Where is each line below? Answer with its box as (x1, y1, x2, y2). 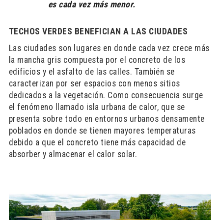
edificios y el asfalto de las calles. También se (8, 67, 175, 77)
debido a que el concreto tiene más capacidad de (8, 137, 186, 147)
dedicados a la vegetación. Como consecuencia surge (8, 90, 203, 100)
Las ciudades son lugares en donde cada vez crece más (8, 43, 210, 53)
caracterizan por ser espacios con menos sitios (8, 79, 180, 88)
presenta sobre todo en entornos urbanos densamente (8, 114, 205, 124)
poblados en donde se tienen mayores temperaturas (8, 126, 196, 136)
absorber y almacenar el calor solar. (8, 149, 137, 159)
